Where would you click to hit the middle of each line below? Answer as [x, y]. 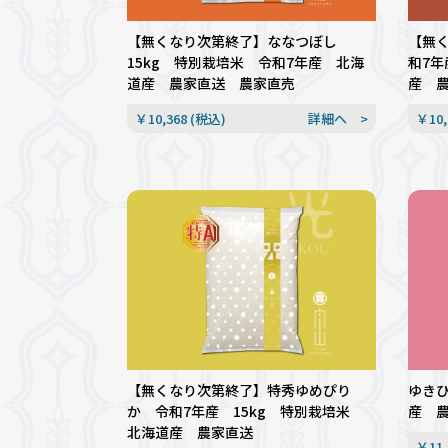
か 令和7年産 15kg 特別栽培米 [245, 410]
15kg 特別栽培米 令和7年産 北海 [245, 61]
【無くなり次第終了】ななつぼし [239, 40]
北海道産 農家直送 [190, 431]
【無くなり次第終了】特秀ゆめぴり [239, 389]
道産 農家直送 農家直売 [211, 82]
